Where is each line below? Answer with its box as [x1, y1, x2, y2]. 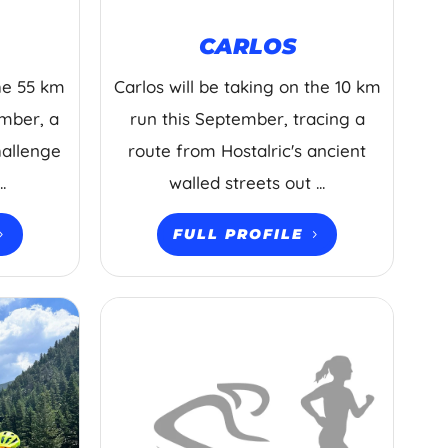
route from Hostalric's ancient [128, 140, 367, 162]
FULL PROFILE [173, 225, 304, 244]
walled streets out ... [169, 172, 326, 194]
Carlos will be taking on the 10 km [113, 76, 381, 98]
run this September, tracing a [129, 108, 365, 130]
